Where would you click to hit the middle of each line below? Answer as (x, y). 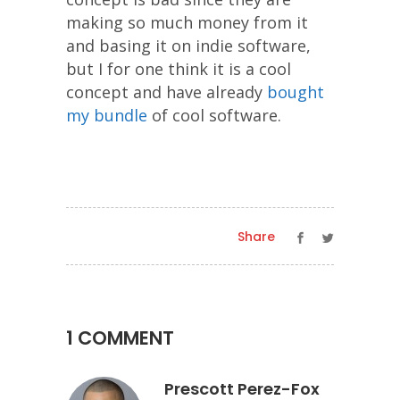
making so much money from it (187, 22)
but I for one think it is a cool (179, 69)
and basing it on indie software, (188, 46)
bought (296, 92)
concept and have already (167, 92)
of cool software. (214, 115)
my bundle (107, 115)
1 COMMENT (120, 338)
